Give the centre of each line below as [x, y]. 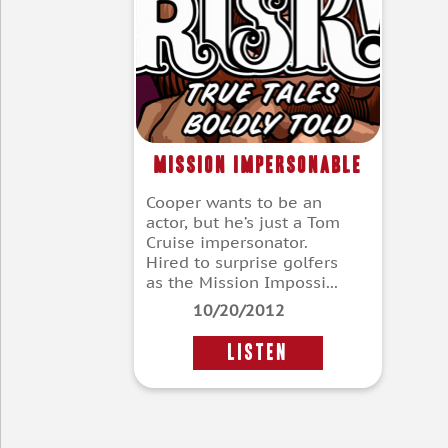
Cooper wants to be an [234, 202]
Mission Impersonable [258, 165]
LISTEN [258, 353]
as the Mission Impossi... [242, 282]
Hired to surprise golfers [242, 262]
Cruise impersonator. [227, 242]
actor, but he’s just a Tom [243, 222]
